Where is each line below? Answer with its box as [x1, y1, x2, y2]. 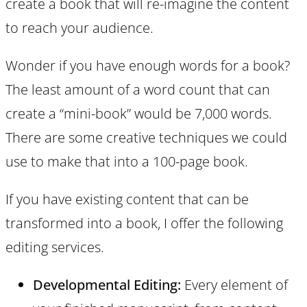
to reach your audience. [5, 18, 153, 37]
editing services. [5, 237, 104, 256]
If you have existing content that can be [5, 189, 249, 208]
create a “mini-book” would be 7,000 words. [5, 103, 272, 123]
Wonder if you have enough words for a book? [5, 56, 290, 75]
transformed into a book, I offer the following [5, 213, 283, 232]
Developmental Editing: [33, 275, 181, 294]
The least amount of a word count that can [5, 79, 270, 99]
